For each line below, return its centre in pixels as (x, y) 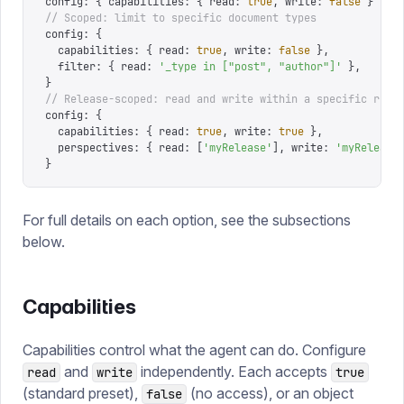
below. (44, 242)
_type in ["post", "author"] (250, 67)
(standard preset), (82, 393)
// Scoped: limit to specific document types (181, 18)
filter (70, 67)
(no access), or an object (270, 393)
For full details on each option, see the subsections (187, 220)
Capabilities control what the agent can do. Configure (194, 350)
